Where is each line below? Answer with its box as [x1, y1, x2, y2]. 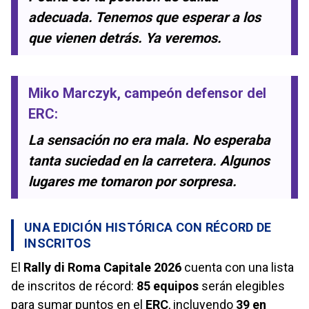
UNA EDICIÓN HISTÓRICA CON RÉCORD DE [24, 219, 272, 235]
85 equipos [137, 278, 199, 293]
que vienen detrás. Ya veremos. [28, 29, 221, 46]
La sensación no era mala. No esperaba [28, 131, 270, 148]
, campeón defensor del [117, 84, 266, 101]
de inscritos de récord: [11, 278, 137, 293]
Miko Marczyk [28, 84, 117, 101]
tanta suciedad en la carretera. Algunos [28, 152, 270, 169]
